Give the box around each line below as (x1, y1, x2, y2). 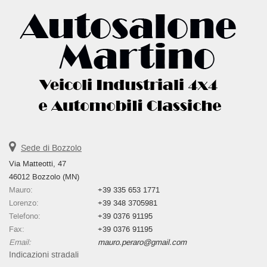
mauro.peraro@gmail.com (98, 237, 187, 247)
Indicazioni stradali (9, 249, 79, 260)
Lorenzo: (9, 197, 39, 208)
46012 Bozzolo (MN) (9, 171, 79, 182)
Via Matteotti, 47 (9, 158, 66, 169)
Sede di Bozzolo (21, 142, 82, 154)
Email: (9, 237, 31, 247)
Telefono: (9, 210, 41, 221)
